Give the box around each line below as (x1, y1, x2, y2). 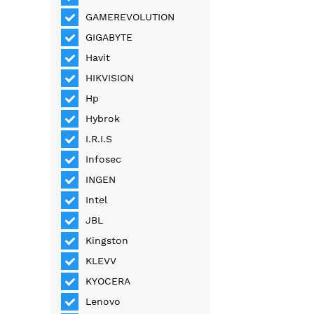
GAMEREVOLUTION (86, 11, 175, 23)
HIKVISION (86, 72, 135, 84)
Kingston (86, 235, 129, 247)
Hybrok (86, 113, 121, 125)
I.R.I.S (86, 133, 113, 145)
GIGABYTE (86, 32, 133, 43)
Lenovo (86, 296, 121, 308)
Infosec (86, 153, 122, 165)
